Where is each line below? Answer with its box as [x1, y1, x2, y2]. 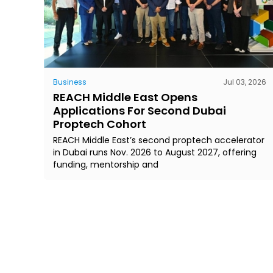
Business [53, 76, 87, 87]
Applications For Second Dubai [53, 102, 226, 118]
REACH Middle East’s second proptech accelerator [53, 133, 264, 146]
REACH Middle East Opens [53, 89, 197, 105]
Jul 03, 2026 [223, 76, 266, 87]
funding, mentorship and [53, 158, 158, 171]
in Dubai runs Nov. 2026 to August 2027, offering [53, 146, 257, 158]
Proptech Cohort [53, 116, 146, 132]
